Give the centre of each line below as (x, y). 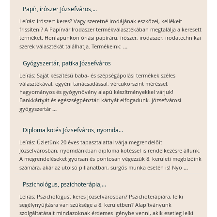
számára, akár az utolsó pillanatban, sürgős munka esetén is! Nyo (101, 168)
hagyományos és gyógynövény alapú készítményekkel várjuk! (96, 92)
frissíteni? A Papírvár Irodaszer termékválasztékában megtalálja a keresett (110, 30)
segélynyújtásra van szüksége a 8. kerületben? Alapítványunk (95, 205)
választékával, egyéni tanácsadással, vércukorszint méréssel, (94, 84)
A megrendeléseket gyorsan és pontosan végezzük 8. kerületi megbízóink (110, 159)
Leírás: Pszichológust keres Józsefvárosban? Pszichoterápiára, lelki (101, 197)
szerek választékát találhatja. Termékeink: (71, 47)
